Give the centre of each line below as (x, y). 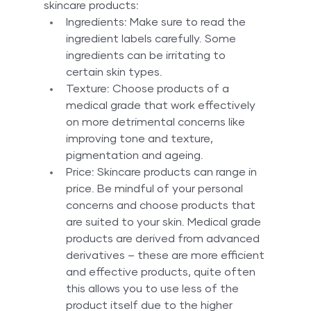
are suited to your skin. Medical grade (165, 222)
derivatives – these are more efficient (166, 256)
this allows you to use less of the (153, 289)
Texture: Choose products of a (149, 89)
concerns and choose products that (162, 206)
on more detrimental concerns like (157, 123)
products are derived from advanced (164, 239)
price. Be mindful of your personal (155, 189)
